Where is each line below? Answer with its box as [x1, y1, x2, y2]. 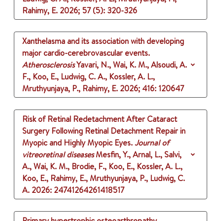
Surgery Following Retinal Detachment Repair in [22, 125, 185, 137]
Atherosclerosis [22, 59, 74, 71]
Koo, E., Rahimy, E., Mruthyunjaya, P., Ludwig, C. [22, 173, 185, 184]
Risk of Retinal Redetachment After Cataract [22, 113, 177, 125]
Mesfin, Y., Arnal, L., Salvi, [96, 149, 182, 160]
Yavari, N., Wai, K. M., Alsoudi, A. [76, 59, 187, 71]
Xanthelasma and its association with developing [22, 36, 184, 47]
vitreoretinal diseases [22, 149, 94, 160]
